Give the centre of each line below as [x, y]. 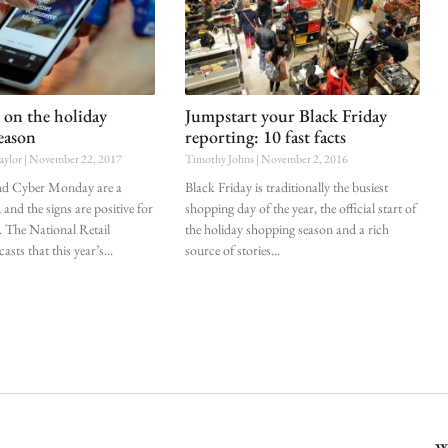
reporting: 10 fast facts [265, 137]
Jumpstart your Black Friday [285, 116]
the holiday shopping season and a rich [286, 229]
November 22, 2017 [75, 159]
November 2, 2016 [303, 159]
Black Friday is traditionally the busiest [286, 187]
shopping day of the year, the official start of [300, 208]
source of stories [227, 250]
